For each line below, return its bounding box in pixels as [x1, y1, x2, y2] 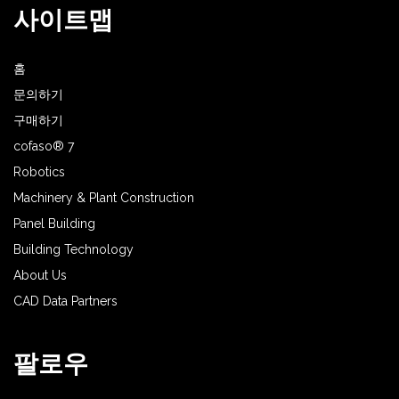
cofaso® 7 [12, 138, 74, 153]
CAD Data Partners [12, 293, 118, 308]
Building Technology [12, 241, 134, 256]
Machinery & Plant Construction [12, 190, 194, 205]
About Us [12, 267, 67, 282]
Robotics [12, 164, 65, 179]
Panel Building [12, 216, 95, 231]
